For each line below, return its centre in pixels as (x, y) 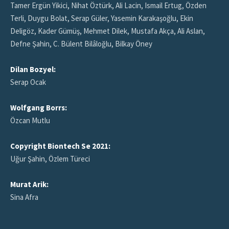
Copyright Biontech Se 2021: (60, 146)
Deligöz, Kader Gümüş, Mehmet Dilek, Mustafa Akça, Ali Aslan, (108, 31)
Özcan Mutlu (30, 120)
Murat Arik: (29, 184)
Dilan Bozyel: (33, 69)
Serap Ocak (28, 82)
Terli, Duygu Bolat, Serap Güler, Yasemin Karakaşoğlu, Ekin (102, 18)
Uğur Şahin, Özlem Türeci (50, 158)
